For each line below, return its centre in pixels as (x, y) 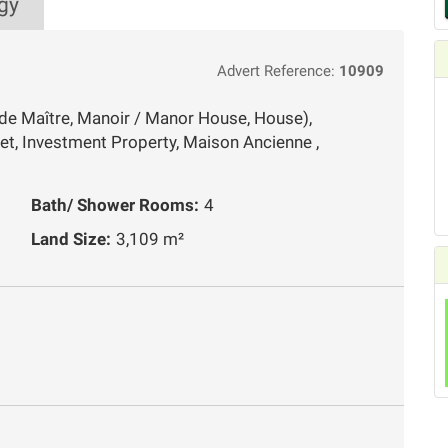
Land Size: (70, 238)
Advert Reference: (278, 70)
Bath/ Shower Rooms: (114, 204)
